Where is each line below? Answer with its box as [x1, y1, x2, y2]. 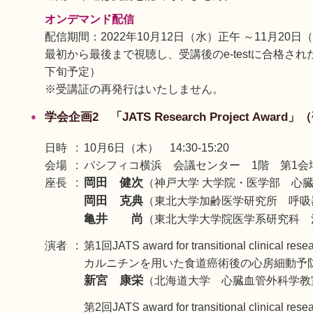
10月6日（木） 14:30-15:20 [84, 142, 229, 154]
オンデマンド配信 [45, 13, 134, 25]
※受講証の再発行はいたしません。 [45, 83, 224, 95]
